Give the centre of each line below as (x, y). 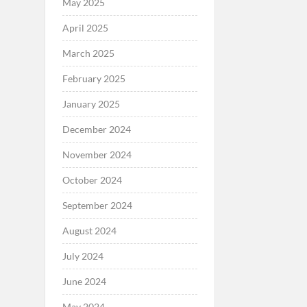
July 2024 (83, 256)
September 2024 (97, 205)
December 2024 (96, 129)
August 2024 (89, 230)
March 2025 (88, 53)
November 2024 (97, 154)
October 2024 (92, 180)
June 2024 (84, 281)
